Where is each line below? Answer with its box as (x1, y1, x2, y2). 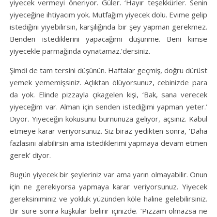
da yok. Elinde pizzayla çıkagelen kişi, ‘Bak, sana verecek (10, 89, 207, 99)
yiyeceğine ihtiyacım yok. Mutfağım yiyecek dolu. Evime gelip (10, 9, 207, 19)
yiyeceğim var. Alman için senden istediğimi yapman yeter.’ (10, 101, 207, 111)
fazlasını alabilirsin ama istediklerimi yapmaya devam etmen (10, 138, 207, 148)
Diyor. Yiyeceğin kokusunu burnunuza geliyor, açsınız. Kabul (10, 113, 207, 124)
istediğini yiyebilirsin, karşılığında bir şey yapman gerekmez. (10, 21, 207, 31)
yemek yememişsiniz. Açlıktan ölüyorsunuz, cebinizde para (10, 77, 207, 87)
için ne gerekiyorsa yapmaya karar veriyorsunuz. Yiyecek (10, 181, 207, 191)
